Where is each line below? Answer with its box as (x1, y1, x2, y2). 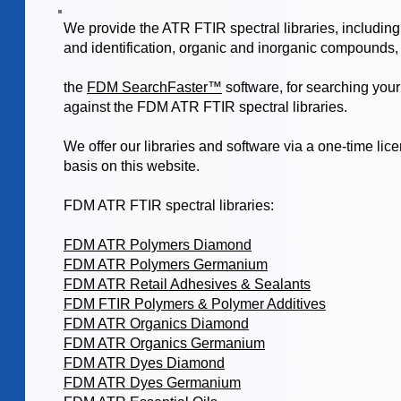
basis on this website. (64, 158, 200, 174)
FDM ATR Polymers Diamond (64, 237, 252, 252)
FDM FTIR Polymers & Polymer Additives (64, 296, 326, 311)
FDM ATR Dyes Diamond (64, 355, 225, 371)
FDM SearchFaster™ (87, 80, 222, 95)
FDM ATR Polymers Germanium (64, 257, 268, 272)
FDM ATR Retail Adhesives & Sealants (64, 277, 311, 292)
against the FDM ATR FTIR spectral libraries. (64, 99, 347, 115)
